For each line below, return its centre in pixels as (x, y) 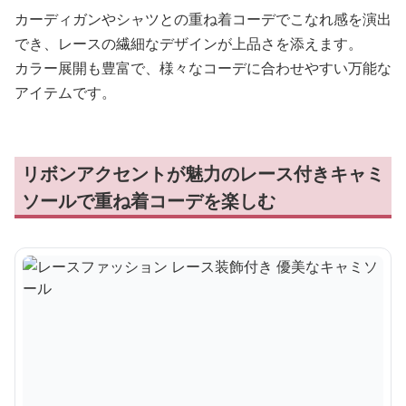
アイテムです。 (65, 93)
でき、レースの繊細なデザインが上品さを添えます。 (188, 44)
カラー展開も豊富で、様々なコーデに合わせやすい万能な (203, 68)
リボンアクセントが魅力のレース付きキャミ (203, 174)
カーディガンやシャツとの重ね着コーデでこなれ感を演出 (203, 19)
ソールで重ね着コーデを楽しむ (149, 201)
